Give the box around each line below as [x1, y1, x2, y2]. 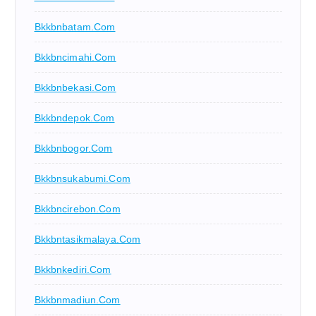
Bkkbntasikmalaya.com [34, 233, 141, 245]
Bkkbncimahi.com [34, 51, 116, 63]
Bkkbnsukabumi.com [34, 173, 130, 185]
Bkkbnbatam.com [34, 21, 116, 33]
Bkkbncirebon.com [34, 203, 121, 215]
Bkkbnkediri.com [34, 264, 111, 276]
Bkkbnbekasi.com [34, 82, 116, 94]
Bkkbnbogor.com [34, 142, 113, 154]
